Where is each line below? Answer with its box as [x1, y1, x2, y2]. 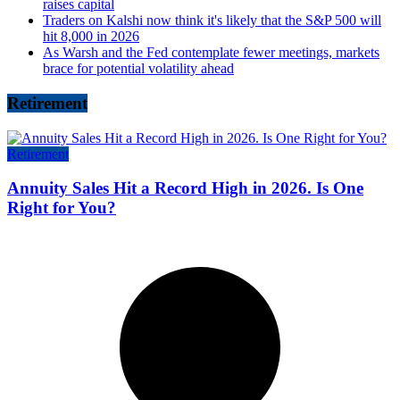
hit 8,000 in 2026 [43, 29, 139, 45]
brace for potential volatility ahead [43, 61, 234, 77]
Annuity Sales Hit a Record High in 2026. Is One [7, 179, 363, 198]
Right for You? [7, 198, 116, 218]
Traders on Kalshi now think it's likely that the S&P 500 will [43, 12, 381, 29]
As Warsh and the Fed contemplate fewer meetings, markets [43, 45, 379, 61]
